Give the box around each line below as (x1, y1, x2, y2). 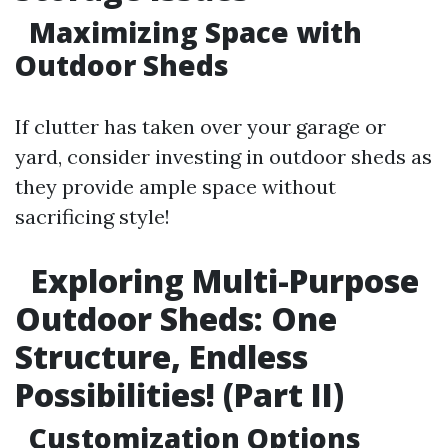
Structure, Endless (15, 335, 308, 378)
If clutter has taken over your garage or (15, 114, 386, 139)
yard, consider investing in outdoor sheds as (15, 144, 432, 169)
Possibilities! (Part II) (15, 373, 344, 416)
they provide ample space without (15, 174, 336, 199)
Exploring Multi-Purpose (23, 259, 419, 302)
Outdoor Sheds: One (15, 297, 337, 340)
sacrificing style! (15, 204, 170, 229)
